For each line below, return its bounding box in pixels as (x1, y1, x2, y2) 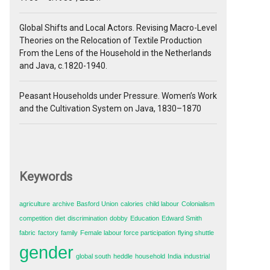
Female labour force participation (80, 228, 175, 236)
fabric (19, 228, 36, 236)
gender (19, 242, 74, 262)
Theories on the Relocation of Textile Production (19, 35, 202, 45)
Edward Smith (162, 214, 202, 222)
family (61, 228, 78, 236)
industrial (184, 252, 210, 260)
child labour (146, 199, 179, 207)
